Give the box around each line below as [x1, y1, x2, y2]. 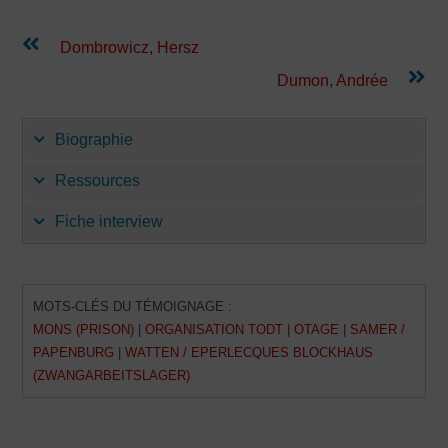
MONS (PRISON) [33, 322, 135, 337]
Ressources [55, 172, 141, 189]
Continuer [21, 29, 84, 45]
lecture [21, 67, 65, 83]
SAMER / [350, 322, 406, 337]
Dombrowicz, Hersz [60, 39, 200, 56]
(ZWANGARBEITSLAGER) [33, 368, 191, 383]
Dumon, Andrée [276, 72, 388, 89]
